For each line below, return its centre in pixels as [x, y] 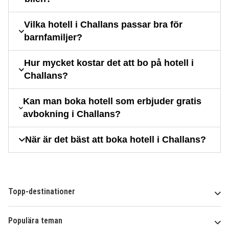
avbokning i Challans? [72, 114]
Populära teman [35, 221]
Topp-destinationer [42, 192]
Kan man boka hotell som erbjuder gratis [112, 101]
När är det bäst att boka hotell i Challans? [116, 140]
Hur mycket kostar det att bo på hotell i [109, 63]
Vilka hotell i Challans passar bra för [104, 25]
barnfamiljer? [53, 38]
